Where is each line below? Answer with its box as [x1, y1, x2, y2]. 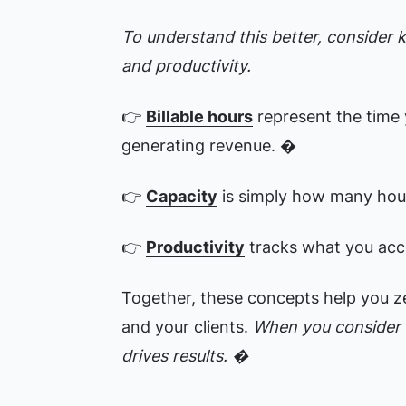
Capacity [145, 187, 217, 206]
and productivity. [121, 56, 251, 75]
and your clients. [121, 317, 253, 336]
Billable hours [145, 107, 253, 126]
